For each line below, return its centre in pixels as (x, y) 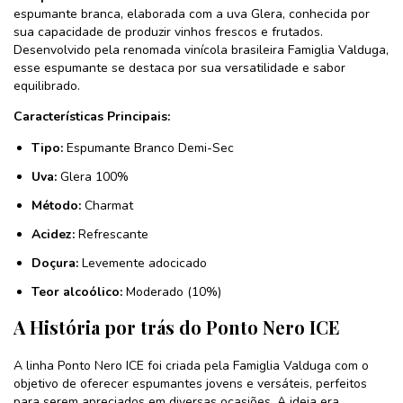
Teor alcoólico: (77, 291)
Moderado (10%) (172, 291)
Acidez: (53, 234)
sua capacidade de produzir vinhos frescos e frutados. (168, 31)
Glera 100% (93, 176)
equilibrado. (47, 85)
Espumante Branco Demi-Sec (148, 148)
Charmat (107, 205)
